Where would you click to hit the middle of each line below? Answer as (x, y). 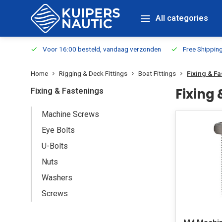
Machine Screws (70, 114)
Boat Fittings (157, 73)
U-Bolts (55, 146)
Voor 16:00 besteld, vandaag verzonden (102, 49)
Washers (57, 178)
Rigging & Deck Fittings (93, 73)
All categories (182, 18)
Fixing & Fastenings (67, 91)
